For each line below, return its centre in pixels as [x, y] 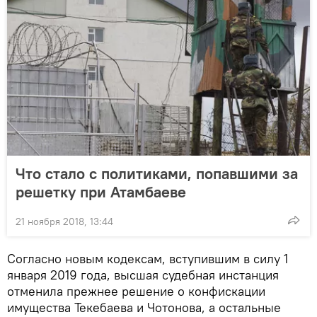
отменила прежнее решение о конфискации [136, 291]
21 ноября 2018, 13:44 [64, 221]
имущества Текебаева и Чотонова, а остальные [144, 307]
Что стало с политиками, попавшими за [157, 173]
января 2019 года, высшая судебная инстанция [143, 275]
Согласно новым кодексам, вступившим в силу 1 [148, 258]
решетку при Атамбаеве [101, 191]
